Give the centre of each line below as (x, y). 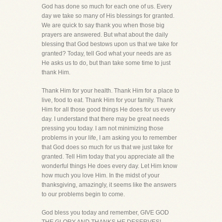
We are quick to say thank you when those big (103, 25)
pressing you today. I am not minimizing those (103, 128)
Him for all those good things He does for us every (109, 110)
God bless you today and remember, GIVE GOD (105, 213)
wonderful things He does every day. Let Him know (110, 166)
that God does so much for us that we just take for (107, 147)
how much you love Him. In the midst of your (101, 175)
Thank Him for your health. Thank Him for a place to (111, 91)
